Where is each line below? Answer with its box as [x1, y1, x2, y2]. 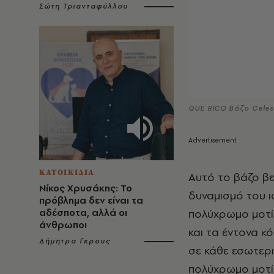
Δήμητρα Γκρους [39, 236, 111, 246]
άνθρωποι [39, 218, 87, 231]
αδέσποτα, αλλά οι [39, 206, 127, 219]
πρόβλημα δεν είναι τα [39, 194, 143, 207]
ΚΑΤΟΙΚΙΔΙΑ [39, 168, 95, 177]
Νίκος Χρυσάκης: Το [39, 182, 132, 194]
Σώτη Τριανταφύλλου [39, 1, 128, 11]
